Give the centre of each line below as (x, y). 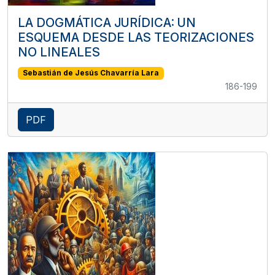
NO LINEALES (59, 52)
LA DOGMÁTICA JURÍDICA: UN (107, 23)
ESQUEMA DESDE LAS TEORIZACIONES (136, 38)
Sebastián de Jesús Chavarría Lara (91, 73)
